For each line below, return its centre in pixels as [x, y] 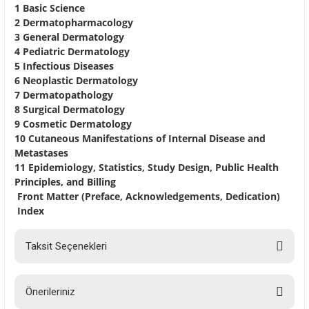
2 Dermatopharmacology [74, 23]
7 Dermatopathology [64, 95]
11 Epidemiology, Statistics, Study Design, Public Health [147, 168]
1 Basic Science [50, 8]
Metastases [41, 153]
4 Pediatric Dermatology [72, 52]
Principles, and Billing [65, 182]
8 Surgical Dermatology [70, 110]
